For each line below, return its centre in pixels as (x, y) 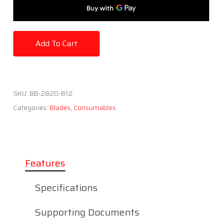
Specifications (66, 187)
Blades (60, 107)
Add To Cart (56, 43)
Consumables (95, 107)
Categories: (31, 107)
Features (45, 163)
